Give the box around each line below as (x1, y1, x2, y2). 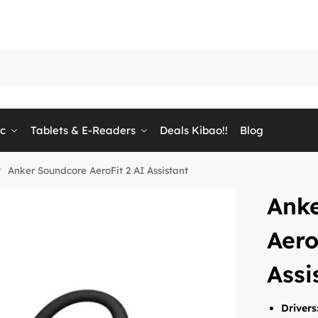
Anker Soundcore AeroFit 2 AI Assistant (8, 164, 189, 176)
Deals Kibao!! (160, 124, 229, 137)
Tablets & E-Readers (30, 124, 136, 137)
